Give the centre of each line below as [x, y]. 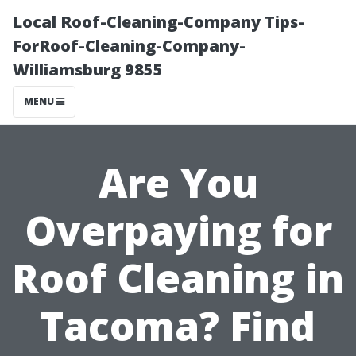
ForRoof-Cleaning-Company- [129, 46]
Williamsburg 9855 [88, 70]
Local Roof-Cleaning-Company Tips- [159, 22]
